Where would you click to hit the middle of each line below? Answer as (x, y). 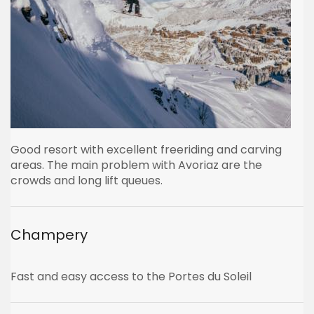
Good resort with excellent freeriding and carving (146, 150)
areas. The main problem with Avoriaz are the (136, 165)
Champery (49, 235)
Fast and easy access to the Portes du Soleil (131, 277)
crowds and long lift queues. (87, 180)
